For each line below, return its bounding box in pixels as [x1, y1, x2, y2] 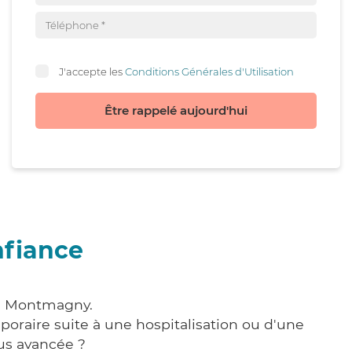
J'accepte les [59, 64, 125, 78]
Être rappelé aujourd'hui [104, 103, 247, 118]
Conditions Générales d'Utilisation [125, 64, 294, 78]
